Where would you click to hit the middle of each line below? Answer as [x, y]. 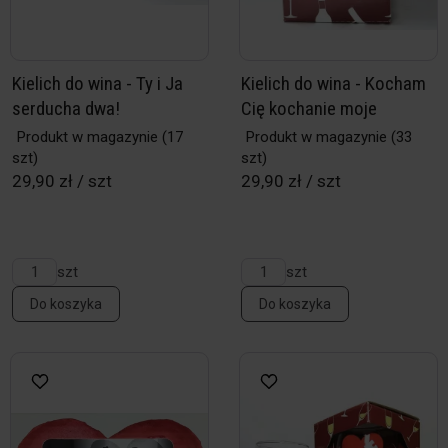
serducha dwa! [66, 108]
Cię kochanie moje [309, 108]
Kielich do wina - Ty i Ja [97, 83]
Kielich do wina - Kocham [333, 83]
